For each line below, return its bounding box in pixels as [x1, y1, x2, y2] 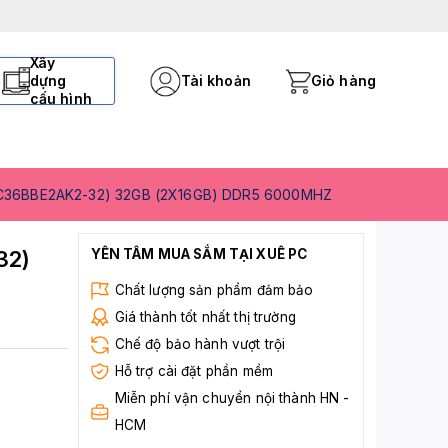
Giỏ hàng [310, 72, 376, 89]
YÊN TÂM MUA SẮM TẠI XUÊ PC [90, 246, 308, 262]
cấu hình [29, 90, 92, 107]
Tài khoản [180, 72, 251, 89]
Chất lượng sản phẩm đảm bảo [114, 282, 314, 298]
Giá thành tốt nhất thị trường [114, 309, 296, 325]
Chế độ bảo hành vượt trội [114, 336, 286, 352]
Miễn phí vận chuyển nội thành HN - [114, 390, 350, 406]
